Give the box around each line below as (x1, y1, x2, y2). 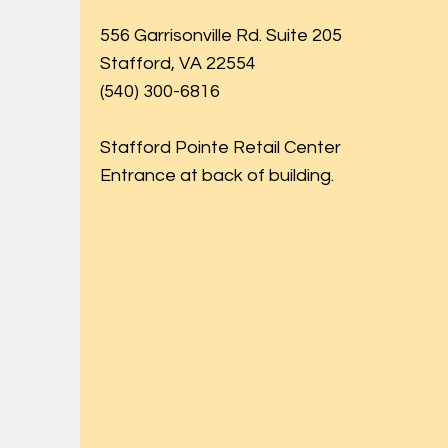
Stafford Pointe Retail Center (100, 138, 341, 157)
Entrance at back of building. (100, 166, 334, 185)
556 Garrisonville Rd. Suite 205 (100, 26, 342, 45)
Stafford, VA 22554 (100, 54, 256, 73)
